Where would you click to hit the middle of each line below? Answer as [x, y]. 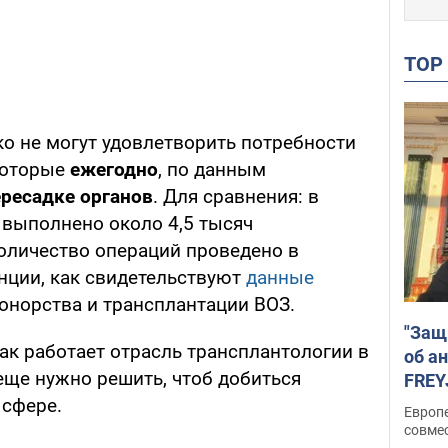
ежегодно [114, 170]
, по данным [212, 170]
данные [280, 278]
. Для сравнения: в [236, 197]
